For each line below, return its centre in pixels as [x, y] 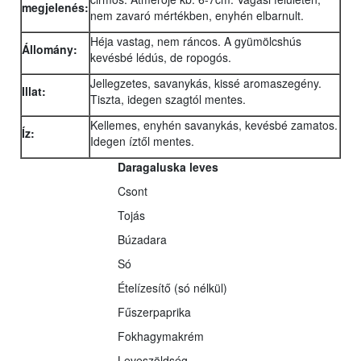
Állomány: [50, 50]
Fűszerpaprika [154, 312]
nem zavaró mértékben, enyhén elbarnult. [197, 16]
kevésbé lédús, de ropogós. [161, 58]
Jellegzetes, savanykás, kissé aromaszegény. [206, 83]
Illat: [34, 91]
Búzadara [142, 240]
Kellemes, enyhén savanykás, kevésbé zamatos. [214, 125]
